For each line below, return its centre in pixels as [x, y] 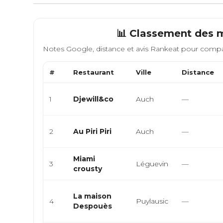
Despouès [93, 206]
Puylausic [152, 201]
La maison [93, 196]
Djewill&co [94, 99]
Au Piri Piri [93, 131]
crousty [88, 169]
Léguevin [152, 164]
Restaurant [94, 72]
